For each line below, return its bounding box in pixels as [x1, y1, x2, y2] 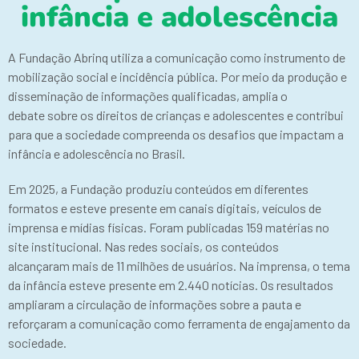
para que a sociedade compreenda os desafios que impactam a [8, 127, 344, 142]
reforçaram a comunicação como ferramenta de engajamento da [8, 316, 350, 331]
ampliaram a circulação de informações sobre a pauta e [8, 296, 301, 312]
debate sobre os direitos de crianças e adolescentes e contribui [8, 107, 344, 123]
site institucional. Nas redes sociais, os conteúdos [8, 239, 279, 254]
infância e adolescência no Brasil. [8, 146, 185, 161]
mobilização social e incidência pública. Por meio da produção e [8, 69, 347, 84]
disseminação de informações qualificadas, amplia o [8, 88, 288, 103]
